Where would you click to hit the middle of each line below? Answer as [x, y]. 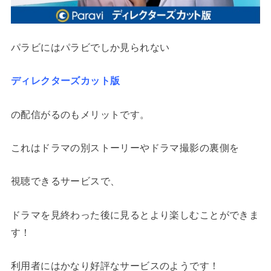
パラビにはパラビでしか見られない [90, 47]
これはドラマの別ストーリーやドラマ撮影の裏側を [125, 148]
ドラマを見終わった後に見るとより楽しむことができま [135, 214]
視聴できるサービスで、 [65, 181]
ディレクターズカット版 [65, 81]
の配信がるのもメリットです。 [80, 114]
